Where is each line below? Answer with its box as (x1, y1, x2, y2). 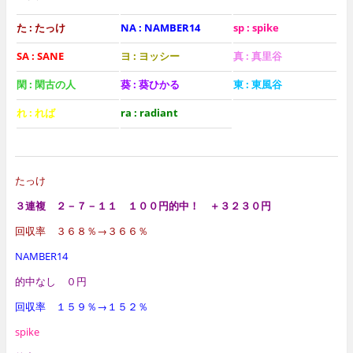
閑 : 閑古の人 (16, 76, 76, 91)
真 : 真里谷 (232, 48, 282, 63)
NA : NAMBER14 (120, 20, 200, 35)
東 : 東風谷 (232, 76, 282, 91)
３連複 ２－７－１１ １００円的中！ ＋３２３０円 (14, 198, 271, 213)
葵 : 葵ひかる (120, 76, 180, 91)
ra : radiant (120, 105, 178, 120)
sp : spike (232, 20, 279, 35)
